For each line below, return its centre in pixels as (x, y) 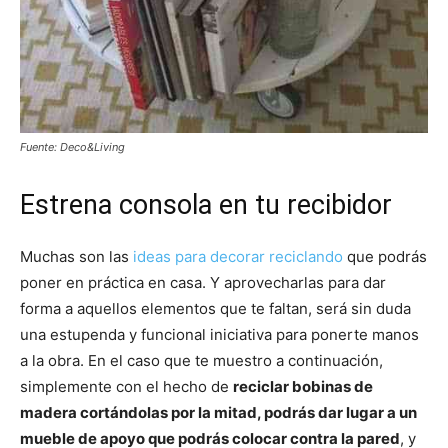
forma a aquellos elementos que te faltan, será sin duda (215, 309)
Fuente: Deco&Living (72, 147)
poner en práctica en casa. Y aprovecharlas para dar (203, 283)
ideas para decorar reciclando (238, 257)
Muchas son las (76, 257)
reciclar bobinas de (303, 387)
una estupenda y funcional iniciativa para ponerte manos (219, 335)
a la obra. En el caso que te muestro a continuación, (201, 361)
